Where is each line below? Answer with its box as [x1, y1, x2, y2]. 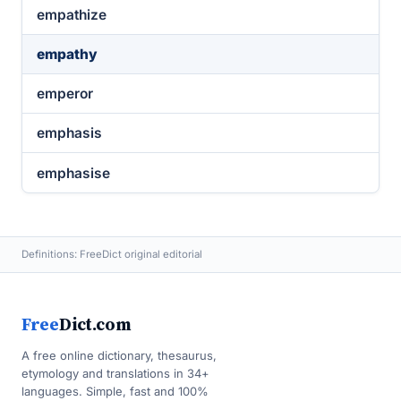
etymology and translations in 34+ [21, 366, 209, 380]
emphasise [37, 164, 110, 182]
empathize [37, 6, 107, 23]
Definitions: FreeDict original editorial [21, 248, 202, 260]
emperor [37, 85, 93, 102]
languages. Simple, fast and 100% [21, 384, 209, 398]
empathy [37, 46, 98, 63]
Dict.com [58, 312, 132, 336]
